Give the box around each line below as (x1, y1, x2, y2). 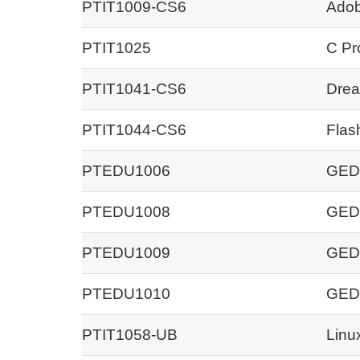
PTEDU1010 (82, 284, 170, 302)
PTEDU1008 (82, 202, 170, 220)
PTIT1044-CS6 (82, 121, 186, 138)
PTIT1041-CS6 (82, 80, 186, 97)
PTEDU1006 (82, 162, 170, 179)
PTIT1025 (82, 39, 151, 56)
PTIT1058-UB (82, 325, 178, 343)
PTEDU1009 (82, 243, 170, 261)
